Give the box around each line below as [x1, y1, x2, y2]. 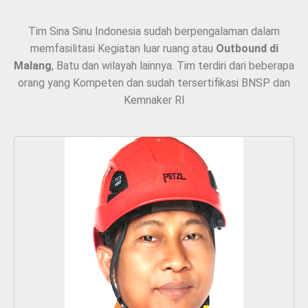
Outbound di [215, 42, 278, 56]
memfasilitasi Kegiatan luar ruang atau [30, 42, 216, 56]
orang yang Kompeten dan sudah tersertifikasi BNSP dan [18, 76, 290, 90]
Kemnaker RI [123, 93, 185, 107]
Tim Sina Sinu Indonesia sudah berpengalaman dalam [28, 25, 280, 38]
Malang [14, 59, 52, 73]
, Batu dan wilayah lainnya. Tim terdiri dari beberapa [52, 59, 294, 73]
